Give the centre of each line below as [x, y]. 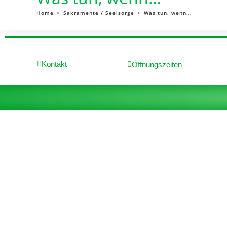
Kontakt [54, 64]
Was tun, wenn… [167, 13]
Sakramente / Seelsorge [99, 13]
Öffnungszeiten [157, 64]
